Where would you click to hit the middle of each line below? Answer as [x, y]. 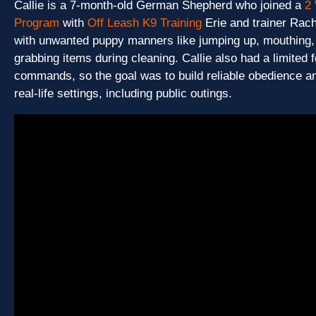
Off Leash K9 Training [145, 23]
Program [37, 23]
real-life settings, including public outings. [123, 93]
